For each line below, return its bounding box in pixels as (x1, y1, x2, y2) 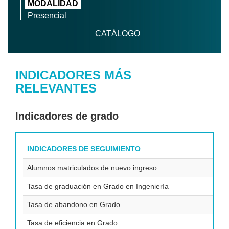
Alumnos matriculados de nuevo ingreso (27, 164, 159, 172)
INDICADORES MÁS (15, 68, 131, 82)
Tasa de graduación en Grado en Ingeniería (27, 182, 169, 190)
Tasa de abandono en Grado (27, 200, 120, 209)
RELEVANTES (15, 81, 97, 95)
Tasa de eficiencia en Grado (27, 219, 118, 227)
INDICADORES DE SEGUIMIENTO (27, 145, 141, 153)
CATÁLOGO (95, 29, 140, 38)
